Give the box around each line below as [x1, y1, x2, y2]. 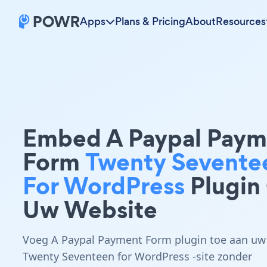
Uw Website [23, 193, 157, 226]
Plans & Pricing [115, 14, 185, 29]
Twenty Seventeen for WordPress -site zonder [23, 249, 252, 263]
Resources [216, 14, 266, 29]
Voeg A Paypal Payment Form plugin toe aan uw [23, 232, 266, 247]
